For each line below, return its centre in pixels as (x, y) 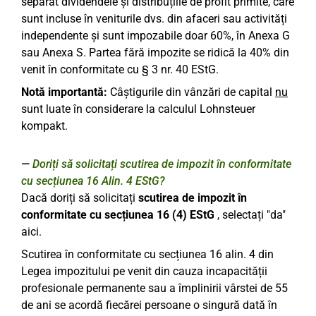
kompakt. (44, 126)
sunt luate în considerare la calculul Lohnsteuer (138, 109)
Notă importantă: (64, 92)
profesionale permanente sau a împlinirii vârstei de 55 (154, 288)
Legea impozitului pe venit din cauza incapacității (144, 271)
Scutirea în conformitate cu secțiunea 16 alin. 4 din (147, 254)
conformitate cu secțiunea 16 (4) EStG (118, 215)
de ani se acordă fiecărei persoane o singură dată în (149, 305)
